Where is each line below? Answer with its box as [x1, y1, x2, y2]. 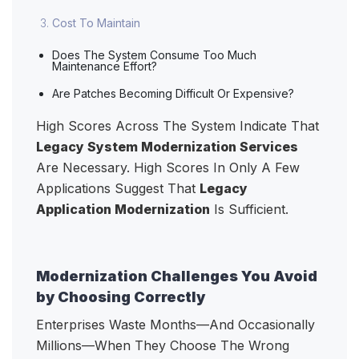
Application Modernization [36, 201, 210, 218]
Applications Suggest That [36, 180, 200, 197]
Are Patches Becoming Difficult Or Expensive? [52, 87, 297, 101]
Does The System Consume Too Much [52, 48, 256, 63]
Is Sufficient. [210, 201, 292, 218]
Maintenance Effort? [52, 59, 160, 74]
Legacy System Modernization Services [36, 139, 298, 155]
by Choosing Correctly [36, 288, 205, 306]
